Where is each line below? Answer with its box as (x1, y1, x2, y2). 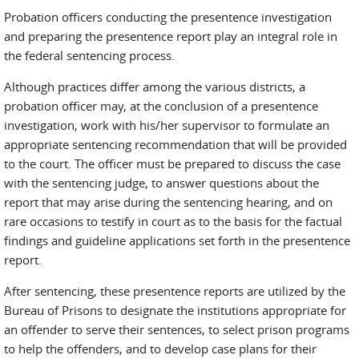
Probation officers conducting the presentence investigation (4, 9, 332, 25)
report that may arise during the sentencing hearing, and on (4, 194, 333, 210)
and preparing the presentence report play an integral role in (4, 28, 337, 44)
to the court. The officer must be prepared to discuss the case (4, 155, 341, 171)
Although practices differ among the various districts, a (4, 79, 305, 95)
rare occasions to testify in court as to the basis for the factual (4, 213, 342, 229)
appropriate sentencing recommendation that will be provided (4, 136, 347, 152)
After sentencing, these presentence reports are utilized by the (4, 283, 345, 299)
